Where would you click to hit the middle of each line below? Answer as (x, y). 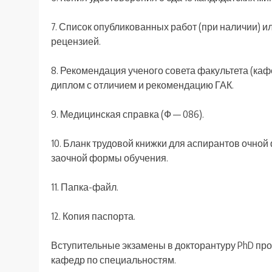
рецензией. (76, 42)
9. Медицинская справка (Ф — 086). (127, 114)
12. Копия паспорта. (93, 216)
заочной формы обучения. (110, 158)
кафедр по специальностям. (114, 260)
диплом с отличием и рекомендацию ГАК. (142, 85)
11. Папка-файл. (85, 187)
